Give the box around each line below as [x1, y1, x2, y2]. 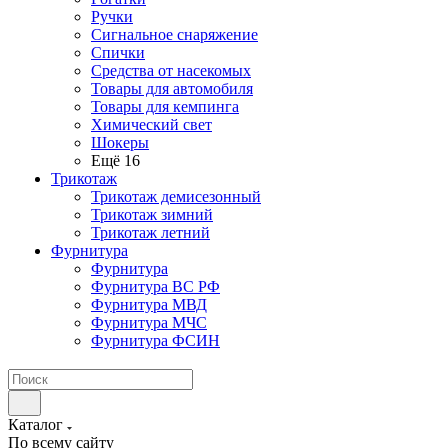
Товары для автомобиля [91, 80, 253, 97]
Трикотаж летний [91, 224, 210, 241]
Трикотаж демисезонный [91, 188, 261, 205]
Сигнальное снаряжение [91, 26, 258, 43]
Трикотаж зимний [91, 206, 213, 223]
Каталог [8, 416, 63, 433]
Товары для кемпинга [91, 98, 239, 115]
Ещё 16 [91, 152, 140, 169]
